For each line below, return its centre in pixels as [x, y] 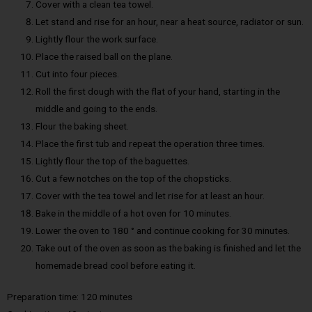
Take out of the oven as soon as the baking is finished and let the [169, 248]
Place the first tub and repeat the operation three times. [150, 143]
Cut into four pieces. [78, 73]
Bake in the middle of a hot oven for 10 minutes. [134, 213]
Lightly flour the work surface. [97, 39]
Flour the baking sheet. [83, 126]
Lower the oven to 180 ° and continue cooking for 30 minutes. [163, 230]
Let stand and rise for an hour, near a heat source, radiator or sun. [170, 21]
